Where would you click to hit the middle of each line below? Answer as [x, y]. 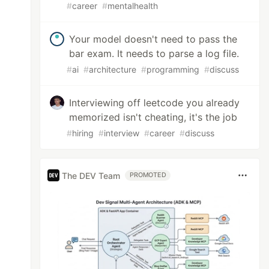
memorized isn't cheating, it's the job [153, 117]
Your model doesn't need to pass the [153, 39]
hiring [83, 133]
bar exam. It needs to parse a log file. [154, 53]
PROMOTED [148, 175]
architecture [113, 69]
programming [173, 69]
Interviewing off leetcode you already [155, 103]
